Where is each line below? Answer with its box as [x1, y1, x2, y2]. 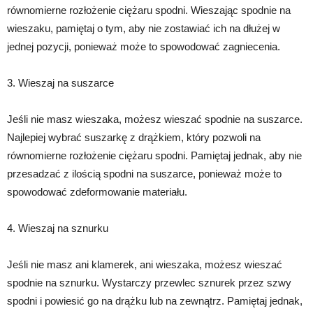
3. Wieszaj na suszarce [7, 77, 114, 89]
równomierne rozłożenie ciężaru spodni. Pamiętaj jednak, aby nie [7, 150, 302, 162]
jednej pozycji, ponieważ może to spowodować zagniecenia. [7, 41, 280, 53]
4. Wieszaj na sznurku [7, 222, 108, 235]
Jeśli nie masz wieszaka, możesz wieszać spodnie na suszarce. [7, 113, 303, 126]
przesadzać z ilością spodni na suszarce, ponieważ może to [7, 168, 282, 180]
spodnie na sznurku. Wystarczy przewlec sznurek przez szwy [7, 277, 291, 289]
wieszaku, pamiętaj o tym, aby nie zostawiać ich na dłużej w [7, 22, 280, 35]
